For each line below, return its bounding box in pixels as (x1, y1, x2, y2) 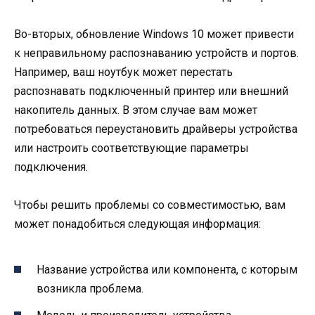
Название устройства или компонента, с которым (37, 263, 297, 277)
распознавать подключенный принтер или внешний (14, 84, 288, 98)
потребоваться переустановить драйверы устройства (14, 122, 297, 136)
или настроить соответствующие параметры (14, 141, 249, 155)
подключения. (14, 160, 88, 174)
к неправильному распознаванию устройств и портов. (14, 46, 299, 60)
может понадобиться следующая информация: (14, 217, 261, 231)
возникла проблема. (37, 282, 143, 296)
